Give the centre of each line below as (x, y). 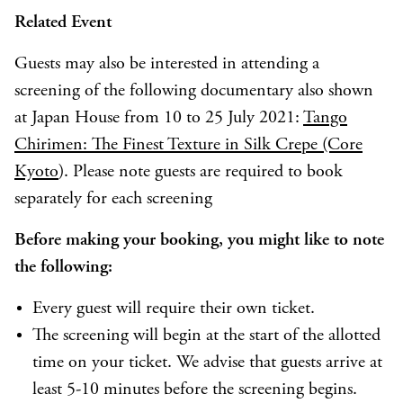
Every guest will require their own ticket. (174, 309)
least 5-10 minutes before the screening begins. (195, 390)
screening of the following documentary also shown (194, 91)
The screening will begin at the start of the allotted (206, 336)
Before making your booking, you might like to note (199, 241)
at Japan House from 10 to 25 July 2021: (159, 118)
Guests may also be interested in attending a (167, 64)
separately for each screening (113, 199)
